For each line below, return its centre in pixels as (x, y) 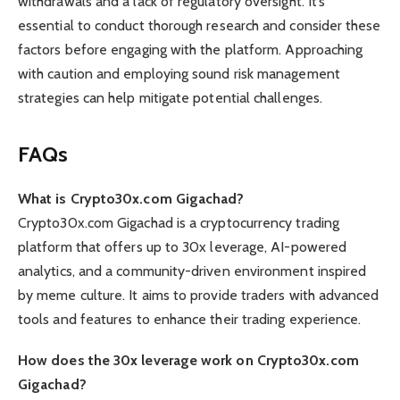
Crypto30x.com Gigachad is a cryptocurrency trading (179, 223)
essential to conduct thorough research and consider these (200, 25)
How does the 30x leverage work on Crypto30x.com (188, 361)
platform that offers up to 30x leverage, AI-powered (183, 247)
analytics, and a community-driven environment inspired (192, 271)
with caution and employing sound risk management (179, 73)
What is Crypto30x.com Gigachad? (131, 199)
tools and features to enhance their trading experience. (190, 320)
